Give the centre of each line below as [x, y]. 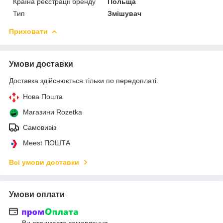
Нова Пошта [43, 96]
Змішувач [125, 13]
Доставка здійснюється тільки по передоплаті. [84, 80]
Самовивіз [40, 127]
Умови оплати [37, 194]
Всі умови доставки [44, 162]
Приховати [28, 31]
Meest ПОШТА [47, 143]
